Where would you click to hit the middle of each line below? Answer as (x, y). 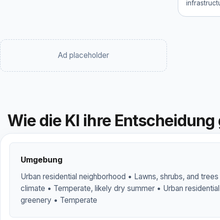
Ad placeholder (83, 55)
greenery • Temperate (59, 200)
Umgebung (41, 160)
